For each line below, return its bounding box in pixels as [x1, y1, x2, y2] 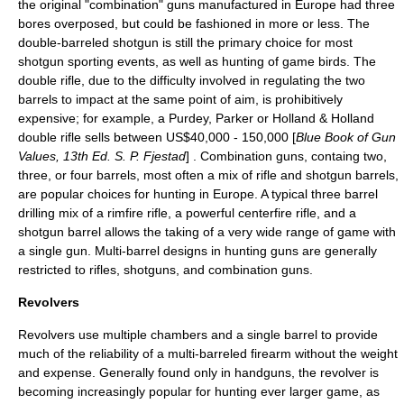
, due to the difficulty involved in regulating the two [81, 73, 365, 87]
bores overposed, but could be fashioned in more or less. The [18, 16, 370, 31]
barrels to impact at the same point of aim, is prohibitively [18, 92, 343, 106]
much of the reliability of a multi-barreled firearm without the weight [18, 346, 398, 361]
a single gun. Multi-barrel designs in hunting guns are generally [18, 243, 377, 258]
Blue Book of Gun [296, 130, 396, 144]
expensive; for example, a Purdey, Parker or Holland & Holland [18, 111, 374, 125]
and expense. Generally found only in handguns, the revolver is [18, 365, 379, 380]
